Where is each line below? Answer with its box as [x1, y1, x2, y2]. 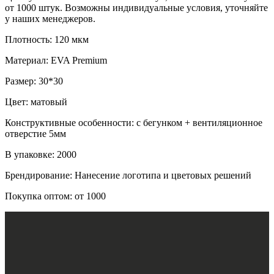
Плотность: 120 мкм [5, 34, 89, 45]
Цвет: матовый [5, 96, 67, 107]
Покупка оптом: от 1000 [5, 190, 106, 201]
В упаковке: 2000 [5, 149, 76, 160]
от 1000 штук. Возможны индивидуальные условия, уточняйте [5, 2, 268, 13]
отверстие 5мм [5, 128, 66, 139]
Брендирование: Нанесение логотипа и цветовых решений [5, 169, 251, 180]
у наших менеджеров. [5, 13, 95, 24]
